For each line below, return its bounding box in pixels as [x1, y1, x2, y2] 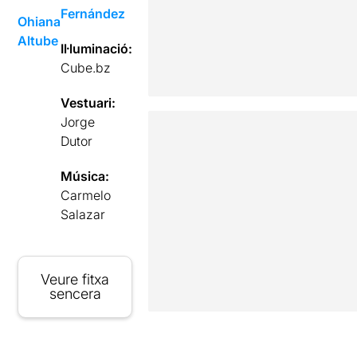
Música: [61, 168, 110, 184]
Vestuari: [61, 95, 116, 111]
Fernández [61, 6, 126, 22]
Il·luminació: [61, 41, 133, 57]
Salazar [61, 206, 106, 222]
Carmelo [61, 187, 112, 203]
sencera [49, 285, 101, 302]
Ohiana [18, 14, 61, 29]
